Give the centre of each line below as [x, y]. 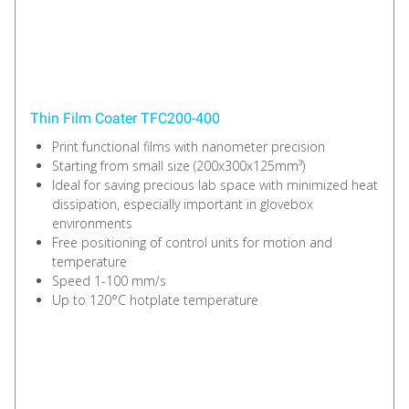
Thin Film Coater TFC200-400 [125, 118]
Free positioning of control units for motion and [192, 242]
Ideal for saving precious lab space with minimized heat [215, 184]
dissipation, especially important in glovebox [183, 204]
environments [92, 223]
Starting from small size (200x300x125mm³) [178, 165]
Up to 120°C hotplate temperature [155, 299]
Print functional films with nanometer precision [189, 146]
